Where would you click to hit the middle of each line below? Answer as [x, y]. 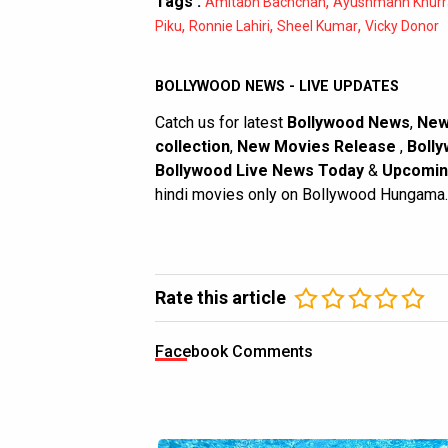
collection [192, 147]
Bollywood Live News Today [259, 171]
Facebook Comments [234, 352]
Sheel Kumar [317, 26]
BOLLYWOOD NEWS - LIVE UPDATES [277, 87]
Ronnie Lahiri [229, 26]
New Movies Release [318, 147]
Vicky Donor [402, 26]
